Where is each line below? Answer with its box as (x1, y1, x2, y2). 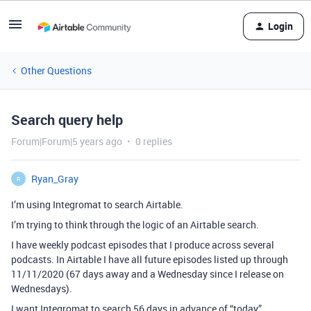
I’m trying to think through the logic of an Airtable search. (11, 218, 259, 231)
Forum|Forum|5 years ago (11, 135, 122, 148)
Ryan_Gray (31, 172, 78, 185)
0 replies (135, 135, 172, 148)
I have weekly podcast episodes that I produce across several (11, 238, 274, 251)
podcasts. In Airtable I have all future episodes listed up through (11, 253, 288, 266)
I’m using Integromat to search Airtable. (11, 198, 183, 211)
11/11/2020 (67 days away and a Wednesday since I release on (11, 267, 284, 280)
